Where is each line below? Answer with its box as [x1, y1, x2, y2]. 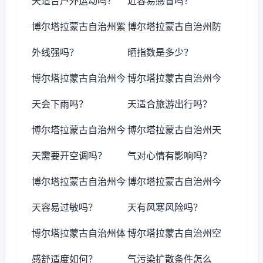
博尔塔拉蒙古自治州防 [127, 21, 222, 32]
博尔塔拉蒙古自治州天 [127, 124, 222, 136]
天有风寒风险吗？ [127, 201, 203, 213]
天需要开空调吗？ [32, 150, 107, 161]
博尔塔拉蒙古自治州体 [32, 227, 126, 239]
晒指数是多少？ [127, 46, 194, 58]
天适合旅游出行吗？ [127, 98, 213, 110]
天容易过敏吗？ [32, 201, 97, 213]
